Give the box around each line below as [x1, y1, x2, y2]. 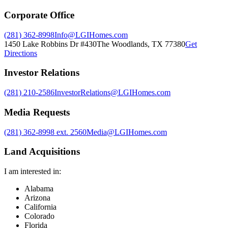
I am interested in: [4, 167, 61, 176]
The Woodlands [97, 39, 148, 48]
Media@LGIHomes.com [87, 127, 167, 136]
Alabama [24, 184, 53, 193]
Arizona [24, 193, 50, 202]
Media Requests [4, 106, 70, 118]
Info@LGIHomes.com [54, 30, 128, 39]
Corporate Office [4, 9, 74, 20]
